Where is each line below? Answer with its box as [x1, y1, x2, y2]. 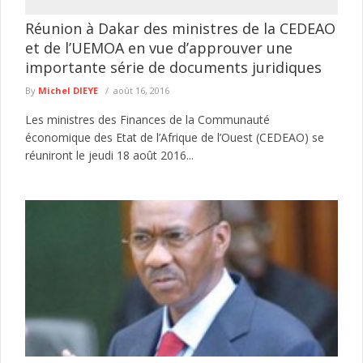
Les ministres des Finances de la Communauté [25, 112, 270, 127]
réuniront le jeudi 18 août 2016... [25, 147, 194, 163]
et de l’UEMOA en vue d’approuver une [25, 38, 293, 58]
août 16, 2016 [113, 84, 169, 96]
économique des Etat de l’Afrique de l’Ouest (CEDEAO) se [25, 130, 324, 145]
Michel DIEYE [38, 84, 98, 96]
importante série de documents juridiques [25, 58, 322, 77]
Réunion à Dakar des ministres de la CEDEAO [25, 19, 335, 38]
